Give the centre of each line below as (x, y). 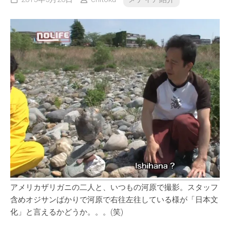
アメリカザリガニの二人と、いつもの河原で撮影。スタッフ (114, 187)
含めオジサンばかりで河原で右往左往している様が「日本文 (114, 199)
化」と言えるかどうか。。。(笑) (67, 212)
